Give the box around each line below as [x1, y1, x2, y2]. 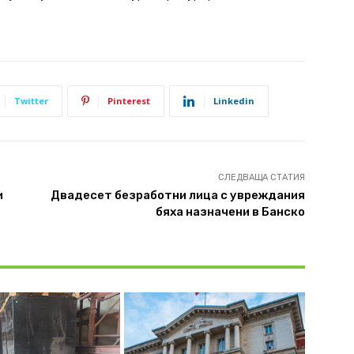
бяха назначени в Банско [155, 205, 305, 220]
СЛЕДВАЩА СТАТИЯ [217, 172, 305, 183]
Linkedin [213, 95, 254, 107]
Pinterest [107, 95, 150, 107]
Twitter [14, 95, 48, 107]
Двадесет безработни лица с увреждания [50, 188, 305, 203]
